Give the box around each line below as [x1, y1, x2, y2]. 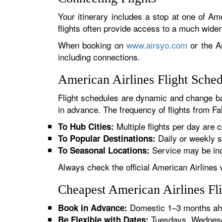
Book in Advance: [58, 202, 127, 214]
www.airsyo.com [126, 39, 187, 51]
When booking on [58, 39, 126, 51]
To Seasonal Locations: [58, 144, 150, 156]
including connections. [58, 51, 140, 63]
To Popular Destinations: [58, 132, 156, 144]
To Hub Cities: [58, 120, 114, 132]
